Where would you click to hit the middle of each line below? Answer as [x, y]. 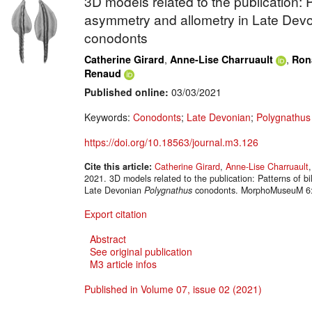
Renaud [103, 73]
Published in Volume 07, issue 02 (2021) [173, 289]
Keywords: [109, 117]
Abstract [108, 239]
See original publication [141, 252]
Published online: [126, 92]
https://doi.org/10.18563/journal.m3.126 [171, 142]
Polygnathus [168, 190]
